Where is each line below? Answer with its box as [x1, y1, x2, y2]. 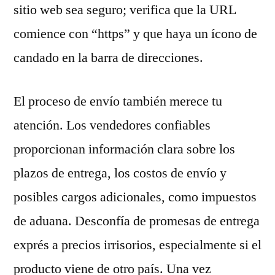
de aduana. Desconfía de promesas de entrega [14, 212, 260, 230]
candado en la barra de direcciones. [14, 49, 203, 66]
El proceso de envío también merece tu [14, 93, 222, 110]
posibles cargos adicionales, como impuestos [14, 188, 257, 206]
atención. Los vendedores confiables [14, 117, 211, 134]
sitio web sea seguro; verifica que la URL [14, 1, 236, 18]
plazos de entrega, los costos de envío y [14, 165, 227, 182]
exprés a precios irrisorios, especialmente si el [14, 236, 261, 254]
